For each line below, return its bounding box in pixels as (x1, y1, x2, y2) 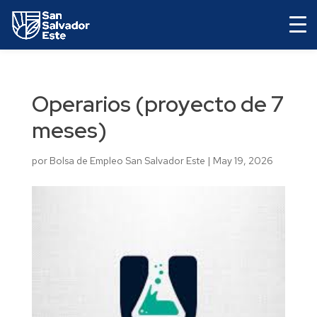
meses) (31, 115, 107, 144)
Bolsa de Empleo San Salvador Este (49, 154, 205, 167)
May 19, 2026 (212, 154, 273, 167)
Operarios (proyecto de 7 (31, 89, 284, 118)
